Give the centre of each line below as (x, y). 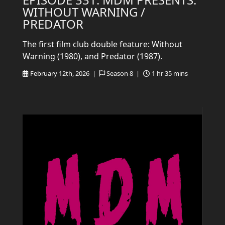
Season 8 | (124, 73)
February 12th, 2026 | (64, 73)
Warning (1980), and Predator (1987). (92, 56)
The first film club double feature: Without (102, 44)
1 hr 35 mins (170, 73)
